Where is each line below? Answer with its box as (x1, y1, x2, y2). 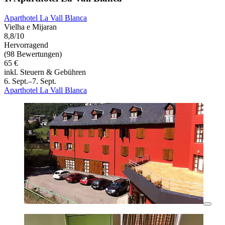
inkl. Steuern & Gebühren (4, 68, 86, 77)
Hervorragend (4, 41, 48, 50)
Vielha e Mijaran (4, 23, 57, 32)
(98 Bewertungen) (4, 50, 62, 59)
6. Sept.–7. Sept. (4, 77, 56, 86)
